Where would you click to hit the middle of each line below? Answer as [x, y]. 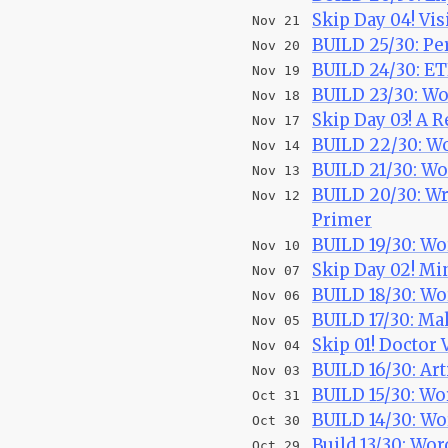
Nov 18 [276, 95]
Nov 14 [276, 145]
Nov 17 [276, 120]
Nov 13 [276, 170]
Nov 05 [276, 320]
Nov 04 [276, 345]
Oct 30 [276, 420]
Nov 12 [276, 195]
